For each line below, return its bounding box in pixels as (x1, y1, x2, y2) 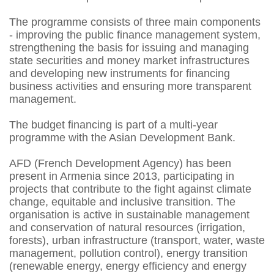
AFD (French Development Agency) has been (9, 157, 231, 169)
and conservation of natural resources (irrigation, (9, 221, 245, 234)
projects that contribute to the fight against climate (9, 183, 251, 195)
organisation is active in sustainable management (9, 209, 250, 221)
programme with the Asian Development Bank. (9, 131, 235, 144)
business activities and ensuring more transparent (9, 80, 251, 92)
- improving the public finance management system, (9, 29, 261, 41)
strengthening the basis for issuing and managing (9, 42, 249, 54)
